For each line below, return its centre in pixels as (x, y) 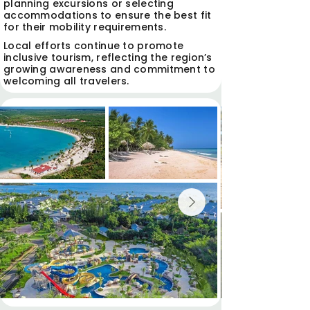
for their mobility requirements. (85, 27)
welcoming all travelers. (66, 81)
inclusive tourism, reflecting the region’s (108, 57)
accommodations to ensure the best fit (108, 15)
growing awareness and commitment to (109, 69)
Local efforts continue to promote (94, 46)
